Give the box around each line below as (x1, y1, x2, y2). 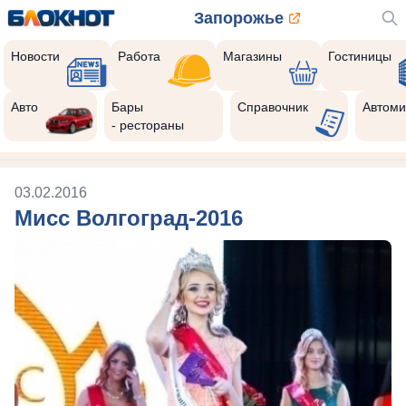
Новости (11, 49, 60, 63)
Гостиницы (328, 49, 392, 63)
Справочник (237, 100, 308, 114)
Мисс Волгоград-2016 (14, 206, 243, 230)
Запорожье (193, 9, 284, 27)
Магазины (222, 49, 282, 63)
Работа (118, 49, 161, 63)
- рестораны (111, 118, 185, 132)
